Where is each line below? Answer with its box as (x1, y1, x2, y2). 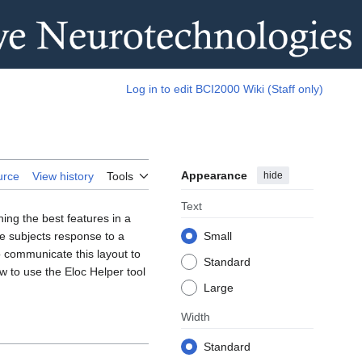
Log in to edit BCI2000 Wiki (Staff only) (126, 82, 323, 95)
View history (32, 169, 94, 183)
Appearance (181, 168, 247, 182)
